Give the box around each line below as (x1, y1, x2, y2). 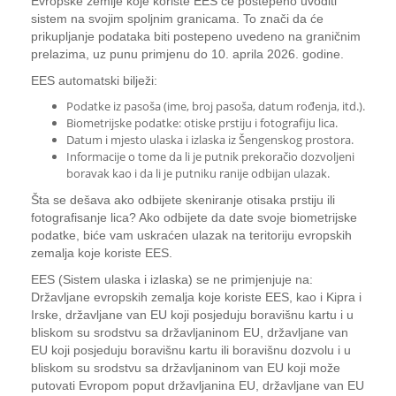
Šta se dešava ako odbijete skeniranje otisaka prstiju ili (31, 193, 335, 207)
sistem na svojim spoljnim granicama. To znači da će (31, 11, 324, 26)
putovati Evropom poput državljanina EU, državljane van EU (31, 378, 364, 392)
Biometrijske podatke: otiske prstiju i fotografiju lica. (66, 115, 338, 131)
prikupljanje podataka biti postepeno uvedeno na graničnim (31, 29, 361, 43)
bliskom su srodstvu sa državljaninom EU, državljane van (31, 325, 348, 339)
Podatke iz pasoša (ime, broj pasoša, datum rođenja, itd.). (66, 98, 365, 114)
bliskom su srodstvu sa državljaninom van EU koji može (31, 361, 340, 375)
